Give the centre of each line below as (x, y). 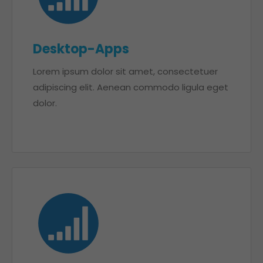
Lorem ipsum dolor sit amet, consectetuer (125, 71)
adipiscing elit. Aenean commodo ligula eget (131, 87)
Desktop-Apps (81, 49)
